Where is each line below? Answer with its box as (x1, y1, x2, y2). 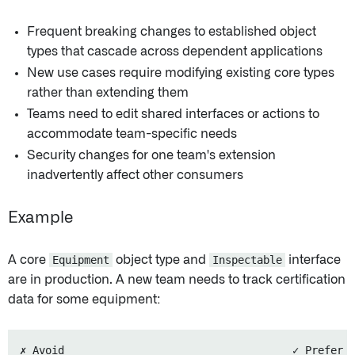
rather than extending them (27, 86, 189, 99)
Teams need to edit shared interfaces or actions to (27, 107, 319, 120)
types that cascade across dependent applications (27, 44, 323, 58)
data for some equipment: (8, 292, 160, 306)
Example (8, 209, 73, 226)
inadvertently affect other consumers (27, 168, 243, 181)
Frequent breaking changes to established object (27, 25, 316, 38)
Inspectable (212, 253, 282, 266)
